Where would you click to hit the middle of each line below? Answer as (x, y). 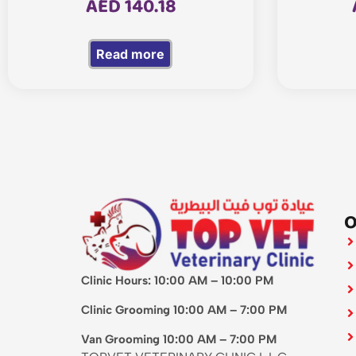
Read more (131, 54)
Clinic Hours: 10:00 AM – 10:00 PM (177, 281)
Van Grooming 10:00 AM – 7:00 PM (179, 340)
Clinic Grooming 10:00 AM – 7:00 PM (184, 310)
